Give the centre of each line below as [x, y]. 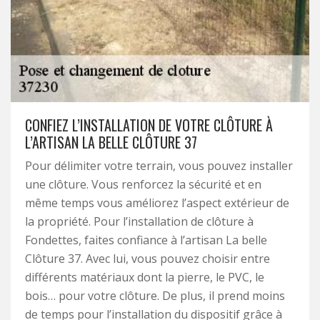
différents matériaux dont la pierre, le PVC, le [145, 277]
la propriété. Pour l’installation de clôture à [139, 221]
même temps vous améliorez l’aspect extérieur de [157, 203]
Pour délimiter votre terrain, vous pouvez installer [159, 166]
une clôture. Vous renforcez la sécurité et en [143, 184]
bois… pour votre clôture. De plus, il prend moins [155, 296]
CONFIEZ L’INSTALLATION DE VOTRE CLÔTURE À [149, 125]
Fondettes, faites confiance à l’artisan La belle [146, 240]
